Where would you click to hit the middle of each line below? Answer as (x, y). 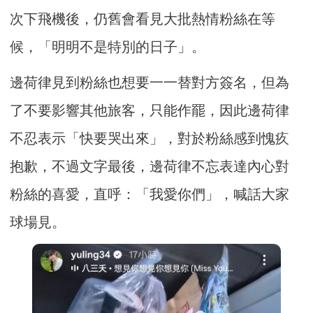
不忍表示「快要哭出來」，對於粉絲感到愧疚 (150, 139)
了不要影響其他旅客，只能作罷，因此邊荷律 (150, 111)
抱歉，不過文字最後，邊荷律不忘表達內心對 (150, 167)
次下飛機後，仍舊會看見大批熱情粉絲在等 (143, 19)
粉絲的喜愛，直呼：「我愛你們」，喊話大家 (150, 195)
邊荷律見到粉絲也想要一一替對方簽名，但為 (150, 83)
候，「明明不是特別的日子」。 (108, 47)
